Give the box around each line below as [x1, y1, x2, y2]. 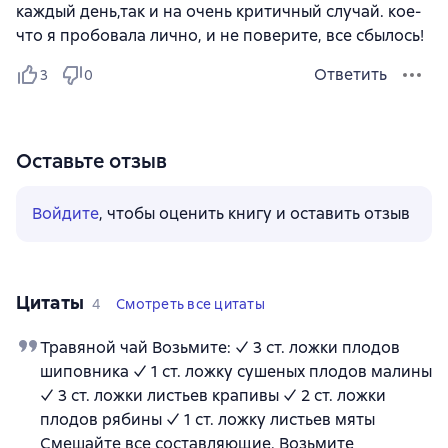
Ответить [314, 64, 387, 86]
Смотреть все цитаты [116, 295, 265, 314]
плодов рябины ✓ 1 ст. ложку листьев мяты [40, 409, 375, 431]
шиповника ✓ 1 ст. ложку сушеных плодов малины [40, 361, 432, 383]
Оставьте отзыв [16, 148, 167, 175]
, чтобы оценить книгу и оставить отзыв [99, 203, 410, 225]
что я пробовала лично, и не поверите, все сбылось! [16, 25, 424, 47]
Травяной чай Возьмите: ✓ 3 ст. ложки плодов [40, 337, 400, 359]
